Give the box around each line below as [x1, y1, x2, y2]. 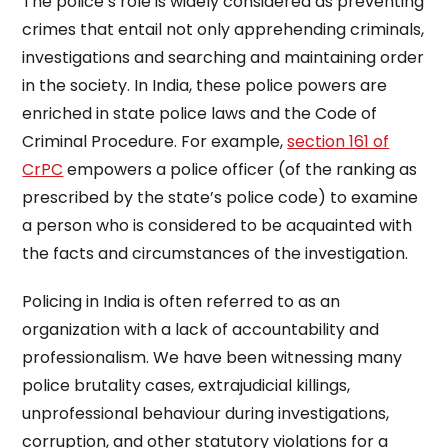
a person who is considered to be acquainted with [22, 214, 413, 237]
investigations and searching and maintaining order [22, 46, 425, 69]
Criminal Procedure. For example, [22, 130, 288, 153]
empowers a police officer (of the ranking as [63, 158, 418, 181]
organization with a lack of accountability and [22, 318, 380, 341]
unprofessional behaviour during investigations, [22, 402, 390, 425]
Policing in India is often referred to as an [22, 290, 341, 313]
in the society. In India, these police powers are [22, 74, 388, 97]
